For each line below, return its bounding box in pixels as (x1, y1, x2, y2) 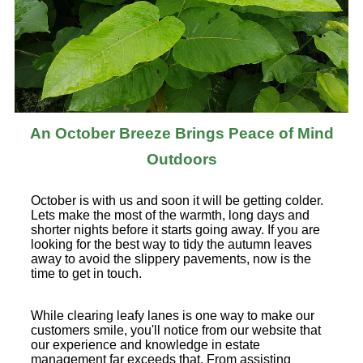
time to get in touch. (31, 266, 142, 280)
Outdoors (146, 150, 217, 168)
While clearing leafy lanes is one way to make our (31, 308, 314, 322)
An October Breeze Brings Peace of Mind (29, 124, 334, 142)
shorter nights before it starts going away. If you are (31, 222, 320, 237)
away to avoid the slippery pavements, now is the (31, 251, 311, 266)
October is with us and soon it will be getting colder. (31, 193, 323, 207)
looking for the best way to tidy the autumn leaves (31, 237, 312, 251)
